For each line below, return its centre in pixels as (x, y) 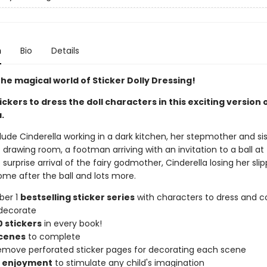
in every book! (72, 223)
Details (65, 51)
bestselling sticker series (77, 197)
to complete (53, 237)
